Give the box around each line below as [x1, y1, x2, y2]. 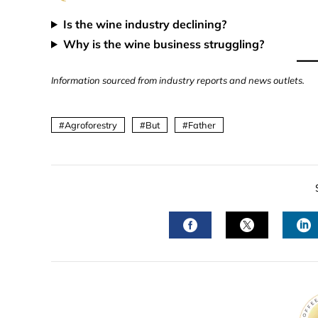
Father [188, 119, 216, 131]
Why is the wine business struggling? [62, 37, 264, 51]
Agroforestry [65, 119, 117, 131]
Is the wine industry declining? [62, 17, 226, 31]
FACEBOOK [190, 242, 266, 260]
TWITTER [246, 242, 309, 260]
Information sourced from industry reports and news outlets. [51, 75, 305, 86]
